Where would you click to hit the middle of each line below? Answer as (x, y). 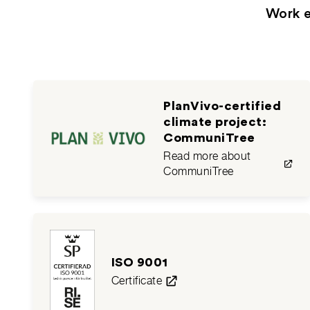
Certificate (137, 280)
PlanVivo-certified (222, 106)
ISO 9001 (139, 262)
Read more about (207, 156)
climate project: (215, 121)
